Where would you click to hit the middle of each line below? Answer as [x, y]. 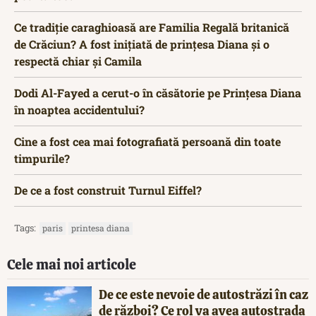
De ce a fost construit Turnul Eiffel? [108, 190]
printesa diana [101, 228]
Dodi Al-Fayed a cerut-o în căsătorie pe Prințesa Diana [158, 93]
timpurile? [42, 159]
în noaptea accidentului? [79, 110]
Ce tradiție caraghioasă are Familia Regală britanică [152, 28]
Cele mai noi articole [72, 265]
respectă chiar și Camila [78, 61]
